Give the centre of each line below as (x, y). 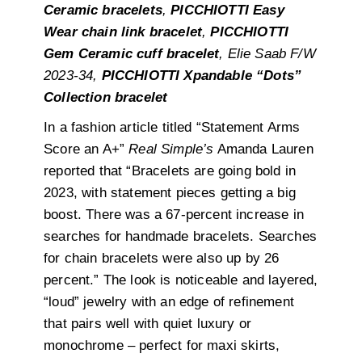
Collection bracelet (106, 98)
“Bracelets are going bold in (211, 171)
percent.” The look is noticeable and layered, (181, 280)
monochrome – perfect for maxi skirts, (162, 346)
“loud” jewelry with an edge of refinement (169, 302)
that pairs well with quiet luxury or (148, 324)
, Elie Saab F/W (267, 54)
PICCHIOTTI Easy (227, 11)
